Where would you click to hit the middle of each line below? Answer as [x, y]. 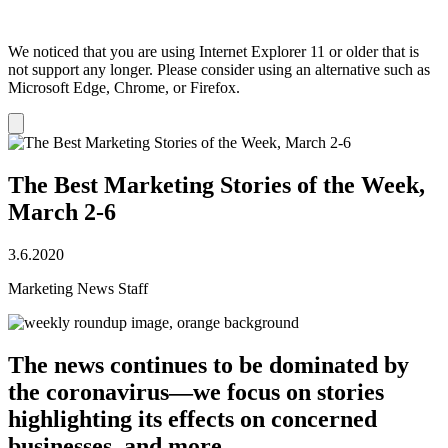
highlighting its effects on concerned [192, 418]
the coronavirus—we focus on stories [196, 391]
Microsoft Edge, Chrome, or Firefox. [124, 88]
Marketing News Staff [78, 288]
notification [46, 138]
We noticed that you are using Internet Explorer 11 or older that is [213, 52]
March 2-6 [62, 212]
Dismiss [38, 123]
